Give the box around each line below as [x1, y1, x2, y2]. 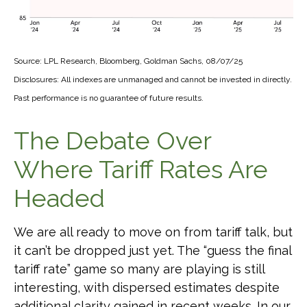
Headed [14, 183, 105, 212]
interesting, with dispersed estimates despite [14, 280, 280, 295]
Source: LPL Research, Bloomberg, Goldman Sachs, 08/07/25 [14, 56, 243, 66]
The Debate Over [14, 125, 211, 155]
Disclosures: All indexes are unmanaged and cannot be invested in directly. [14, 74, 292, 84]
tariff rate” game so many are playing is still [14, 261, 265, 276]
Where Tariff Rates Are [14, 154, 268, 184]
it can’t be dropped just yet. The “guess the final [14, 243, 291, 258]
